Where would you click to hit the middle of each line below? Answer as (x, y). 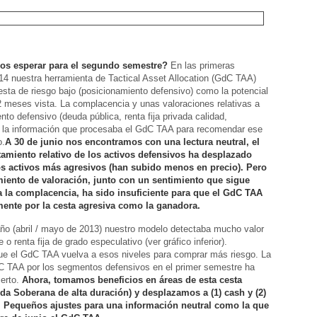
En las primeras (201, 65)
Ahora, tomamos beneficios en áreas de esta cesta (132, 280)
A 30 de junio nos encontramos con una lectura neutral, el (132, 142)
